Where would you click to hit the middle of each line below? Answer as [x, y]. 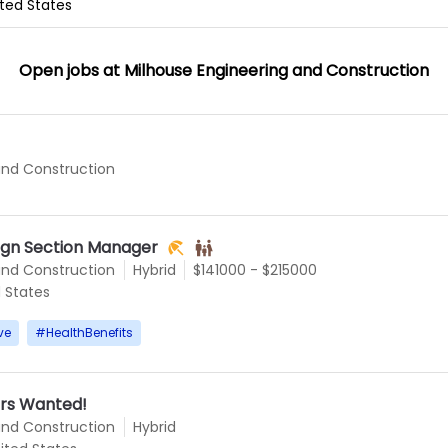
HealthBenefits [89, 332]
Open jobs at [71, 70]
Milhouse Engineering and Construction [276, 70]
